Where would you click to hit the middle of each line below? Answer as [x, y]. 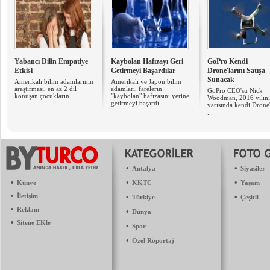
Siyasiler [253, 168]
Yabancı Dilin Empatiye [51, 61]
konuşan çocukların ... [46, 96]
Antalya [144, 168]
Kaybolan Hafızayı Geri [147, 61]
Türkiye [143, 197]
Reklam [28, 209]
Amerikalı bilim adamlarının [54, 81]
